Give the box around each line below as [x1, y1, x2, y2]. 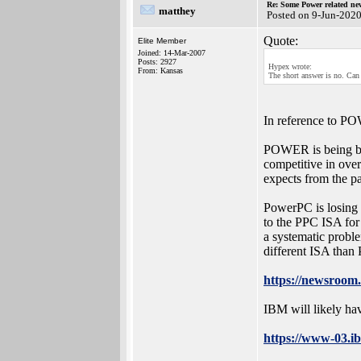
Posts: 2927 [138, 57, 176, 66]
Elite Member [138, 36, 186, 45]
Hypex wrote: [268, 62, 312, 71]
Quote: [263, 34, 298, 48]
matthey [159, 5, 196, 17]
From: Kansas [138, 66, 183, 75]
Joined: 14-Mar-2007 [138, 48, 205, 57]
